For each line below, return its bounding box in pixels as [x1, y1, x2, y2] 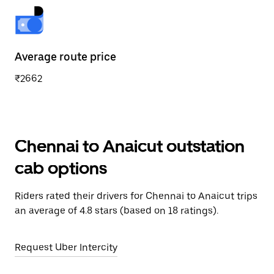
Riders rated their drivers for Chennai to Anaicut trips [15, 190, 257, 202]
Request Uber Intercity [15, 242, 117, 253]
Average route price [15, 50, 116, 63]
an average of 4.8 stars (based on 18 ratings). [15, 205, 218, 217]
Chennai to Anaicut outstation [15, 136, 245, 157]
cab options [15, 158, 107, 179]
